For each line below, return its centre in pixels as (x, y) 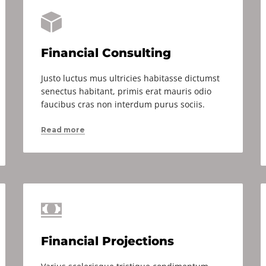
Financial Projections (107, 241)
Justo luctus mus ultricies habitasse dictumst (130, 78)
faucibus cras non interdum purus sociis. (123, 104)
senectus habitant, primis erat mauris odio (126, 91)
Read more (63, 130)
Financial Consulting (106, 53)
